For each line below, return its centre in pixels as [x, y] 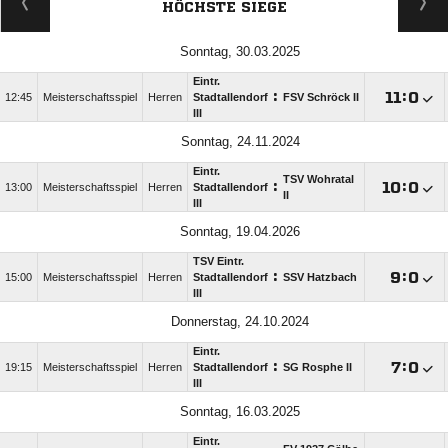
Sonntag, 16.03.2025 [240, 412]
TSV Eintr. [218, 261]
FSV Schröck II [321, 97]
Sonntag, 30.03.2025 [240, 52]
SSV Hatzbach [320, 277]
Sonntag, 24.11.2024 [240, 142]
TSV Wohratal [318, 179]
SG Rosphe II [317, 367]
